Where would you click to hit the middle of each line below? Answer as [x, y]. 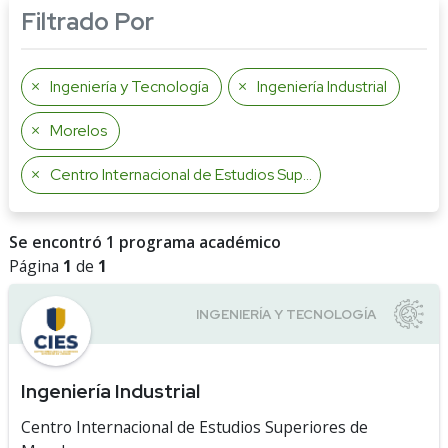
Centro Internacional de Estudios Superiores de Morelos [176, 174]
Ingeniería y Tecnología [129, 86]
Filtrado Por [87, 21]
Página [36, 266]
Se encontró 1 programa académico [145, 242]
